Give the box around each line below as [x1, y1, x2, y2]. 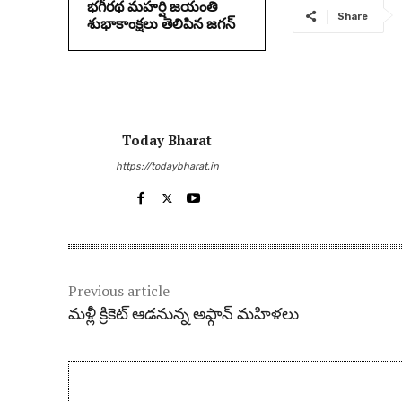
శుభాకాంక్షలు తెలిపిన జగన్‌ [87, 13, 235, 34]
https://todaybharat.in [115, 161, 219, 173]
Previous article [68, 281, 170, 301]
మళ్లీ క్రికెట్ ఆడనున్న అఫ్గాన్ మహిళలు [68, 304, 299, 325]
